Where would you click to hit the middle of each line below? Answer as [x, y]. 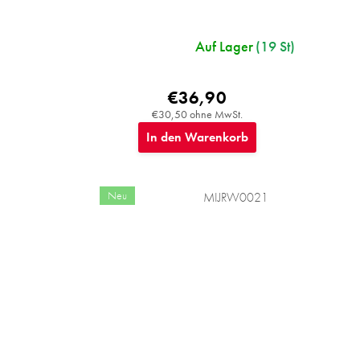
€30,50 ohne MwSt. [197, 115]
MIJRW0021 [235, 198]
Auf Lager [224, 47]
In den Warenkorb [197, 137]
